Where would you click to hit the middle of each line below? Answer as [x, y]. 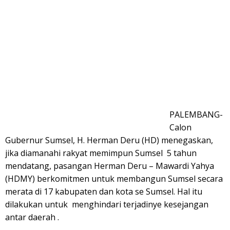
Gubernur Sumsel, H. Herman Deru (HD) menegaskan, [109, 140]
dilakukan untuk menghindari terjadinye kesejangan [107, 204]
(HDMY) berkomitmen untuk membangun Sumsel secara [114, 179]
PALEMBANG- [196, 114]
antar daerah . [32, 217]
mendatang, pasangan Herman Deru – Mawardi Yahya [110, 166]
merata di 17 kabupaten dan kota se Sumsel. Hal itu [104, 191]
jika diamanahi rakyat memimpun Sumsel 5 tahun [101, 153]
